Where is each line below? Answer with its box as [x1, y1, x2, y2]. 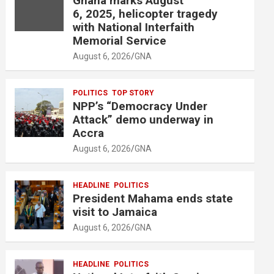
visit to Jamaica [73, 204, 158, 219]
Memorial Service [73, 33, 170, 48]
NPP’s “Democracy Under [73, 98, 208, 113]
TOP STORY [112, 88, 155, 97]
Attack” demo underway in [73, 112, 214, 127]
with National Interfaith [73, 20, 195, 34]
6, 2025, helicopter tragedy [73, 6, 218, 21]
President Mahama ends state [73, 191, 234, 206]
